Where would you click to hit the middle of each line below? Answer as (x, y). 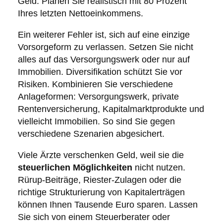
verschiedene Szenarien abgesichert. (91, 134)
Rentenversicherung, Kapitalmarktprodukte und (111, 109)
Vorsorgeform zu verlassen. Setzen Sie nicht (105, 47)
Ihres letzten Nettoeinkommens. (80, 14)
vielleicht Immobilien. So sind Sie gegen (96, 122)
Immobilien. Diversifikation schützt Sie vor (100, 72)
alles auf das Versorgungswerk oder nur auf (104, 60)
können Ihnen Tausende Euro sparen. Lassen (108, 205)
